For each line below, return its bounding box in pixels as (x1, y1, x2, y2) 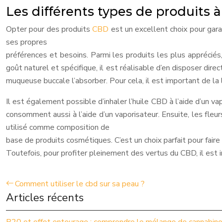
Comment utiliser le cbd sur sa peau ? (15, 178, 145, 189)
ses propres (6, 37, 47, 48)
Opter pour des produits (6, 24, 93, 35)
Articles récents (6, 190, 84, 205)
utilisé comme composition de (6, 122, 110, 133)
